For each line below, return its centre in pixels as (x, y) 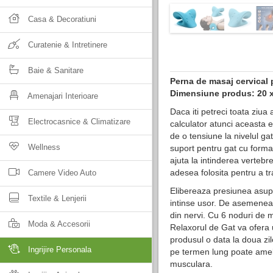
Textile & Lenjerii (56, 198)
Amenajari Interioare (62, 96)
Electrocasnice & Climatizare (78, 122)
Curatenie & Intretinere (66, 45)
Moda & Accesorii (58, 224)
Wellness (43, 147)
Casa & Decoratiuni (61, 19)
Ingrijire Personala (58, 250)
